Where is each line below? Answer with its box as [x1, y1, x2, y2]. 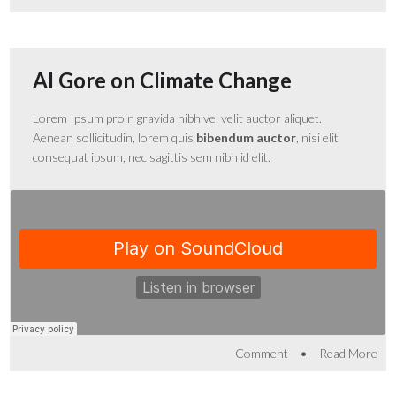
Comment [234, 345, 288, 361]
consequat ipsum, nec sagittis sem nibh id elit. [33, 148, 271, 164]
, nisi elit [296, 129, 339, 145]
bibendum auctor [196, 129, 297, 145]
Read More [318, 345, 377, 361]
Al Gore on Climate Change [33, 66, 293, 93]
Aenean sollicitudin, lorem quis [33, 129, 197, 145]
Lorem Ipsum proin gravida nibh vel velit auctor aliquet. [33, 110, 323, 126]
